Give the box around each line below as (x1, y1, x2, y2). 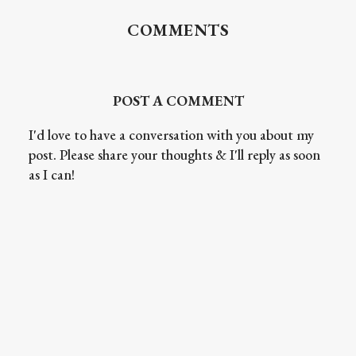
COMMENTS (127, 19, 229, 41)
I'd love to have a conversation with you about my (29, 126, 314, 145)
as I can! (29, 165, 75, 184)
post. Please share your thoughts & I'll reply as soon (29, 145, 320, 164)
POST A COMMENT (112, 91, 244, 110)
